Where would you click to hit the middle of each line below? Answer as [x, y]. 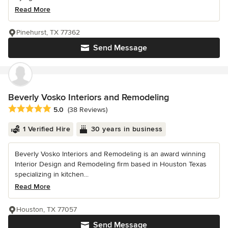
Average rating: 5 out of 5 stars [62, 109]
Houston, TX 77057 [47, 209]
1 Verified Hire [46, 129]
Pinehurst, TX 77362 [48, 32]
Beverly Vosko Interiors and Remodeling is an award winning [110, 154]
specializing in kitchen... [52, 174]
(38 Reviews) [88, 109]
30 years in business [127, 129]
